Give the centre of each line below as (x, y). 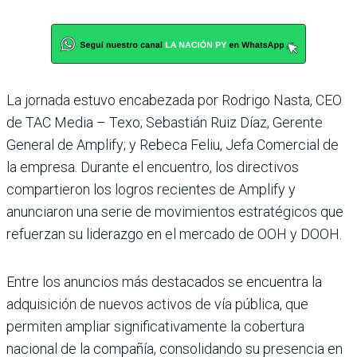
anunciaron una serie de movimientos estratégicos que (175, 212)
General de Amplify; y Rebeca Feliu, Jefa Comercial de (173, 145)
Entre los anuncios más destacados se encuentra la (164, 282)
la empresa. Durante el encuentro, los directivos (153, 167)
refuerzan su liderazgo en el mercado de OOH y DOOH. (174, 234)
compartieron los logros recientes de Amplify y (151, 190)
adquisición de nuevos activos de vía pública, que (157, 304)
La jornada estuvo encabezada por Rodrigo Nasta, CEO (174, 100)
